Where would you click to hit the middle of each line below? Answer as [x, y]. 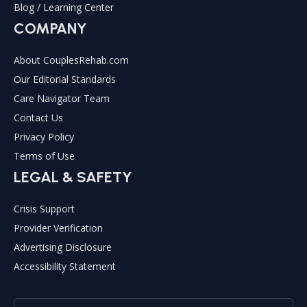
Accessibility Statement [65, 266]
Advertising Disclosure [63, 247]
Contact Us [38, 117]
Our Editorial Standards [65, 79]
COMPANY [50, 28]
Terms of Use [44, 156]
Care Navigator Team [62, 98]
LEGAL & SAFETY [73, 177]
